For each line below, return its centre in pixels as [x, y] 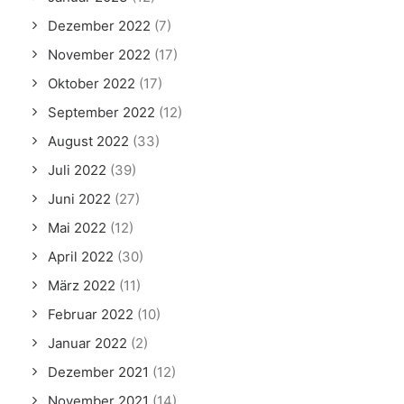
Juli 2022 [77, 170]
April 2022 [81, 257]
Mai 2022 [77, 228]
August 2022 [88, 141]
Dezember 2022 [99, 26]
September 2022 [101, 112]
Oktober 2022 [92, 83]
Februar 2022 [91, 314]
